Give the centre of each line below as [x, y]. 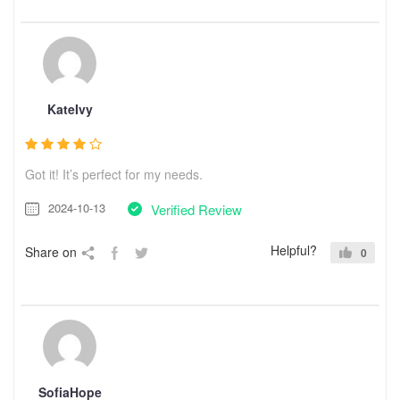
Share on [51, 251]
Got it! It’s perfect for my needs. [114, 174]
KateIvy [70, 108]
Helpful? [294, 250]
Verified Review [196, 209]
